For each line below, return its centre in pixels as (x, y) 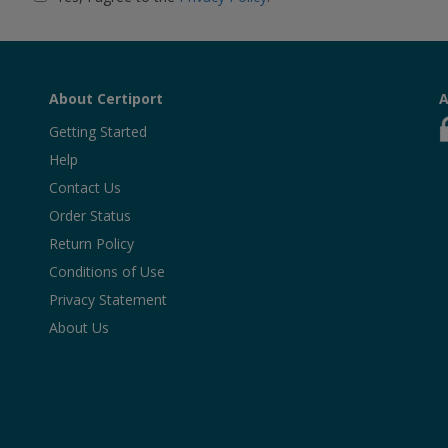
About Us (79, 327)
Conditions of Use (107, 271)
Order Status (90, 215)
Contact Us (85, 187)
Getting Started (98, 131)
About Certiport (106, 98)
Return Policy (91, 243)
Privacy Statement (108, 299)
